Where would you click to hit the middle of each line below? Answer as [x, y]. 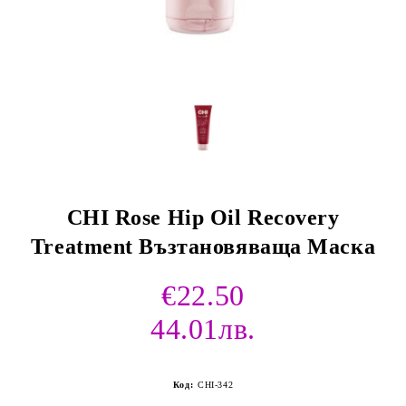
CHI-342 [216, 385]
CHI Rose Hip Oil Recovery [203, 217]
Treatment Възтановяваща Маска [203, 246]
